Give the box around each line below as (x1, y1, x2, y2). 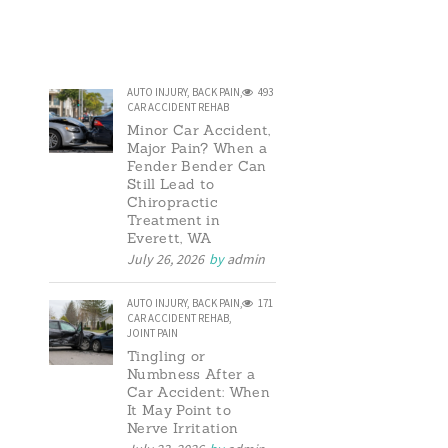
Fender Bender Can (126, 156, 267, 175)
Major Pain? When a (126, 138, 268, 157)
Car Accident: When (126, 382, 271, 401)
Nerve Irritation (126, 418, 239, 437)
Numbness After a (126, 364, 256, 383)
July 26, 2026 (126, 249, 204, 268)
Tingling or (126, 346, 206, 365)
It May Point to (126, 400, 232, 419)
